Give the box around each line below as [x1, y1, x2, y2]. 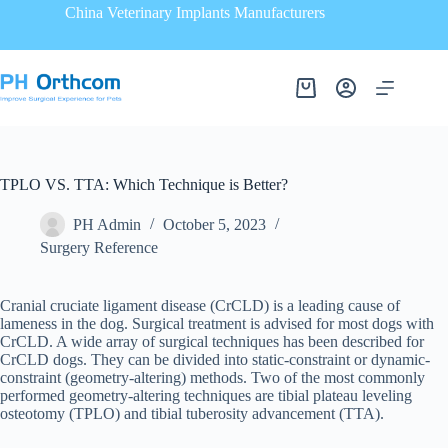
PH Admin [73, 216, 141, 234]
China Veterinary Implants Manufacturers [65, 4, 330, 21]
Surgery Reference [40, 239, 158, 256]
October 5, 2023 [163, 216, 266, 234]
